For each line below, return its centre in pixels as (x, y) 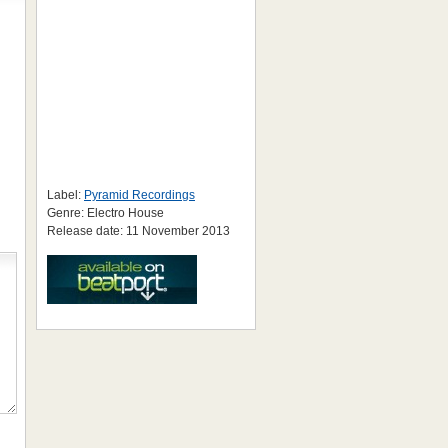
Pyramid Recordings (139, 195)
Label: (65, 195)
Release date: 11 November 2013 (138, 231)
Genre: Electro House (105, 213)
